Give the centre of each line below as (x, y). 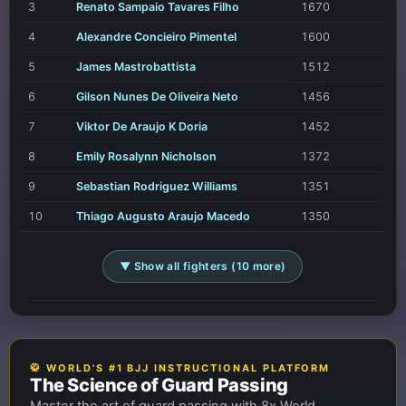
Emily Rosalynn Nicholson (146, 157)
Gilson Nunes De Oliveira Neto (157, 97)
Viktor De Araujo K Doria (141, 127)
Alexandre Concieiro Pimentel (156, 37)
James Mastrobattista (135, 67)
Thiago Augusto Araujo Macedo (163, 217)
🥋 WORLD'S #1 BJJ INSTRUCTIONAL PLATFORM (180, 368)
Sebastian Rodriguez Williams (156, 187)
